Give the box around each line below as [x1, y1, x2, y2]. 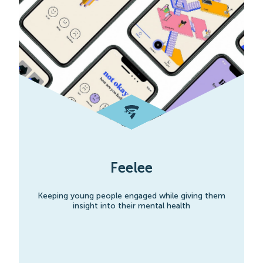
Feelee [110, 159, 153, 176]
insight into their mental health [73, 200, 190, 211]
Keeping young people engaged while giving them [38, 190, 225, 201]
